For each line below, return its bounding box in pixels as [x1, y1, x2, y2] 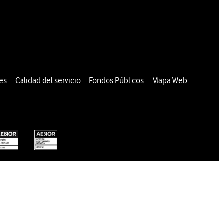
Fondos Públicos [89, 75, 144, 85]
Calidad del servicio [15, 75, 81, 85]
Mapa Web [152, 75, 187, 85]
